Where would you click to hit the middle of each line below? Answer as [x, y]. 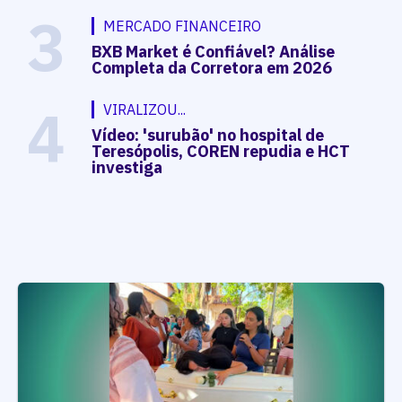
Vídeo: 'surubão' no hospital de [208, 135]
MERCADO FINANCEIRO [183, 26]
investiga [127, 167]
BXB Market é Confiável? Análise [214, 51]
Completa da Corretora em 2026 [212, 67]
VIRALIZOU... [145, 109]
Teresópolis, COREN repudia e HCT [221, 151]
